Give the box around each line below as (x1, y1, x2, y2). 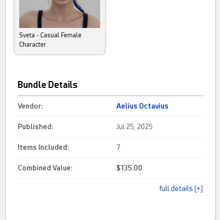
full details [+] (159, 185, 203, 193)
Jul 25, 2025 (116, 123, 153, 131)
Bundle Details (18, 80, 78, 90)
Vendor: (18, 102, 44, 110)
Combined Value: (18, 164, 73, 172)
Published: (18, 123, 54, 131)
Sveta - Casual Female (19, 32, 82, 39)
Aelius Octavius (116, 102, 169, 110)
